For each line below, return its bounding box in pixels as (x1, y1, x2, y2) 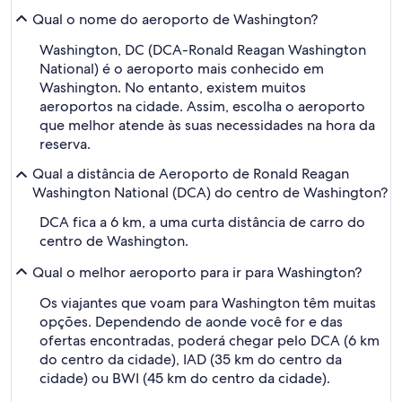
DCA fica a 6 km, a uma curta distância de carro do (39, 213, 365, 232)
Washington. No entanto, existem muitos (39, 78, 306, 97)
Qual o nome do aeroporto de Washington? (32, 9, 318, 29)
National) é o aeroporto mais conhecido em (39, 59, 324, 78)
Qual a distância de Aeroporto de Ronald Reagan (32, 164, 349, 183)
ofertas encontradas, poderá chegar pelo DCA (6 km (39, 331, 380, 350)
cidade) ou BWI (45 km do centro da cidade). (39, 369, 330, 388)
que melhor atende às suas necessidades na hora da (39, 116, 375, 135)
